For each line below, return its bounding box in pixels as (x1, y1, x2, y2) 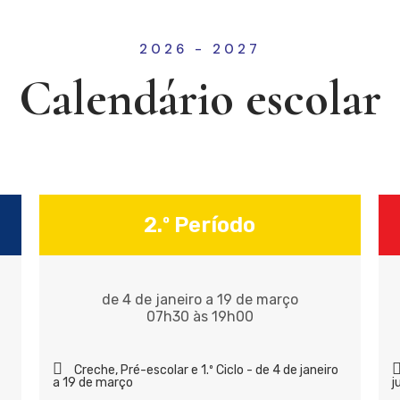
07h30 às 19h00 (146, 308, 254, 326)
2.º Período (144, 212, 256, 238)
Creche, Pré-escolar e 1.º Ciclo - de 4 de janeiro (73, 362, 338, 379)
